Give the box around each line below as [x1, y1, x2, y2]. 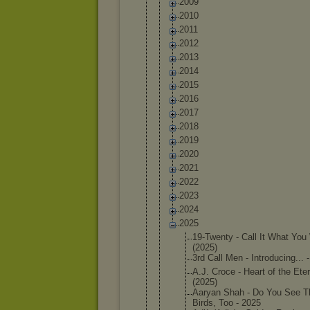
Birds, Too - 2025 [192, 298, 261, 308]
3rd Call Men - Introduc [192, 253, 284, 263]
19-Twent [192, 232, 228, 242]
